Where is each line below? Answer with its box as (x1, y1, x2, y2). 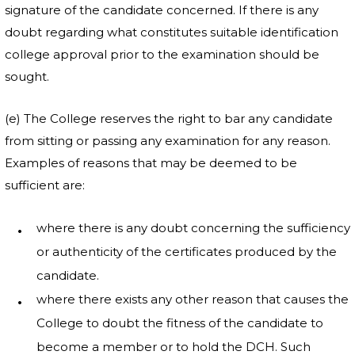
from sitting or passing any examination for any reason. (5, 133, 330, 148)
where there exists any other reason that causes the (36, 292, 349, 307)
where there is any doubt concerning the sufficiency (36, 220, 350, 235)
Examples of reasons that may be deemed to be (5, 155, 297, 170)
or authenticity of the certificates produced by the (36, 244, 337, 259)
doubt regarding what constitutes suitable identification (5, 25, 338, 40)
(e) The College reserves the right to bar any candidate (5, 111, 333, 126)
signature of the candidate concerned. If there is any (5, 2, 319, 17)
